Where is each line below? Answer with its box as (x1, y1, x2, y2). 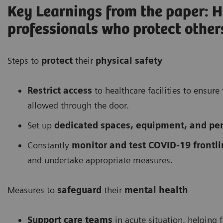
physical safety (96, 55, 162, 66)
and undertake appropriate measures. (27, 155, 173, 166)
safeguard (57, 185, 102, 196)
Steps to (7, 55, 41, 66)
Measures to (7, 185, 57, 196)
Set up (27, 120, 54, 131)
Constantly (27, 140, 72, 151)
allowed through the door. (27, 100, 129, 111)
